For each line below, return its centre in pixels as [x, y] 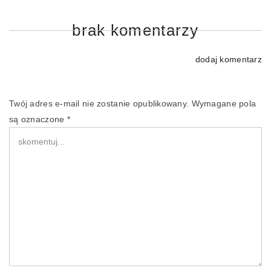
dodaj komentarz [228, 59]
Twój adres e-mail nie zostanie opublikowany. [99, 103]
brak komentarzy [135, 30]
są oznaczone [38, 119]
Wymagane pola [224, 103]
